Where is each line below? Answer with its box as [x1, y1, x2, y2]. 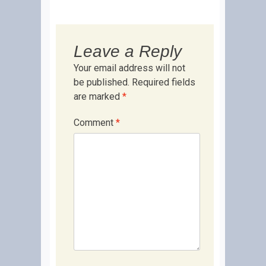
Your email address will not [74, 62, 185, 74]
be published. [74, 77, 129, 88]
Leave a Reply [74, 42, 182, 61]
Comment [74, 117, 116, 128]
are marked [74, 91, 122, 102]
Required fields [132, 77, 195, 88]
